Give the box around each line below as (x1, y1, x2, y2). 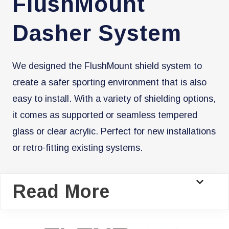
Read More (13, 180, 110, 202)
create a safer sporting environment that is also (12, 77, 207, 87)
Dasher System (12, 20, 181, 45)
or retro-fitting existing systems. (12, 142, 143, 153)
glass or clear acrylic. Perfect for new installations (12, 126, 216, 136)
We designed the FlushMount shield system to (12, 60, 202, 71)
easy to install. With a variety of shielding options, (12, 93, 216, 104)
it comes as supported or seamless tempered (12, 109, 197, 120)
